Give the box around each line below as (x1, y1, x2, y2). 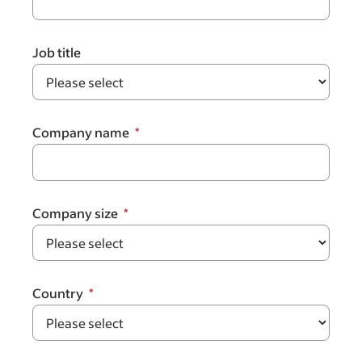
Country (32, 284, 83, 301)
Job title (32, 43, 81, 61)
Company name (32, 123, 129, 141)
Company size (32, 204, 118, 221)
